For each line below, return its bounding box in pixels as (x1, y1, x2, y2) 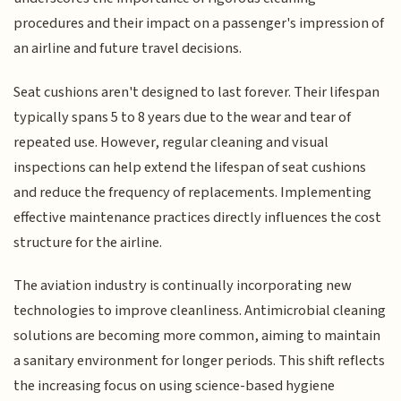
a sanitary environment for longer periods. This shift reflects (13, 350, 386, 372)
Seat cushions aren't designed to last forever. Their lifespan (13, 81, 380, 103)
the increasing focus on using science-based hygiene (13, 375, 336, 397)
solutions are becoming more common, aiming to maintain (13, 325, 381, 347)
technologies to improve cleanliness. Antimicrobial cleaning (13, 300, 387, 322)
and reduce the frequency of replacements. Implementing (13, 181, 372, 203)
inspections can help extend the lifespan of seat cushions (13, 156, 367, 178)
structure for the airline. (13, 231, 163, 253)
